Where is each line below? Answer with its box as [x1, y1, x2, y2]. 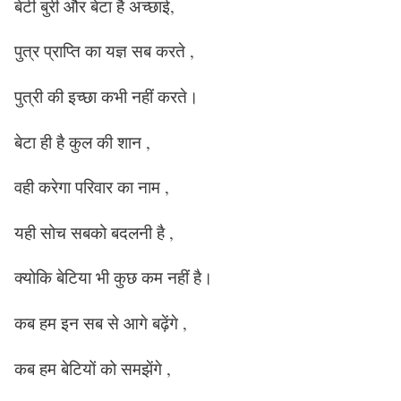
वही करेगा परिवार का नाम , [14, 175, 169, 199]
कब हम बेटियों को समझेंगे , [14, 356, 171, 380]
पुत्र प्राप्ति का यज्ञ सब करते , [14, 39, 194, 63]
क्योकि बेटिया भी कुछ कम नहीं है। [14, 266, 213, 289]
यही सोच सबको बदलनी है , [14, 220, 174, 243]
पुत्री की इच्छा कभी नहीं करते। [14, 84, 199, 107]
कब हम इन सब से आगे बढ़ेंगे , [14, 311, 187, 334]
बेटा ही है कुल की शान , [14, 130, 150, 153]
